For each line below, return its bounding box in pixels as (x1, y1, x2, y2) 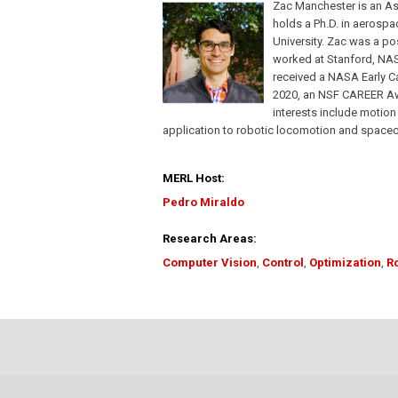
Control (262, 256, 304, 270)
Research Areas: (163, 232, 257, 246)
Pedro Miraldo (163, 195, 244, 210)
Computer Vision (163, 256, 257, 270)
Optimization (309, 256, 381, 270)
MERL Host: (163, 171, 225, 186)
